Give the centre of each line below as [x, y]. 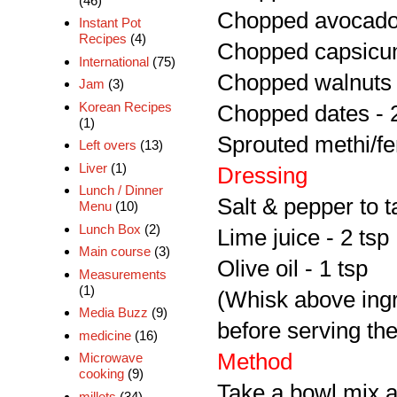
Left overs [107, 145]
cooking [101, 374]
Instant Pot [109, 23]
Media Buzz [113, 313]
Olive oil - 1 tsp [292, 269]
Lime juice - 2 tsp [303, 237]
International [113, 61]
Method [255, 362]
